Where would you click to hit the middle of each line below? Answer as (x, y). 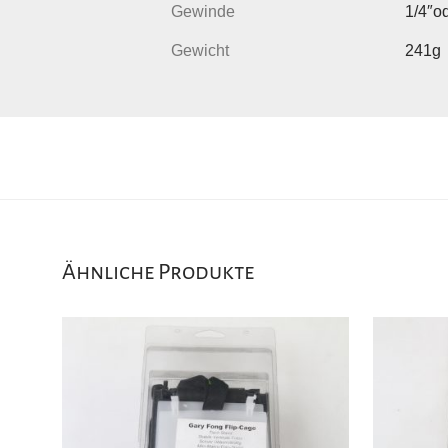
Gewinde (203, 11)
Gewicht (200, 50)
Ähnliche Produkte (158, 271)
